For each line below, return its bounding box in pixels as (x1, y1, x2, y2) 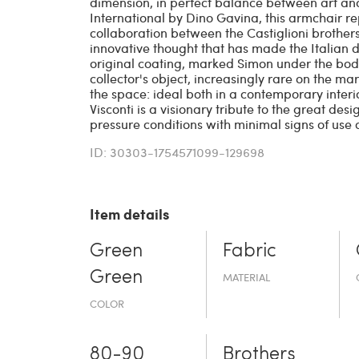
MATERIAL (223, 269, 271, 284)
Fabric (223, 241, 277, 261)
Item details (90, 203, 169, 224)
